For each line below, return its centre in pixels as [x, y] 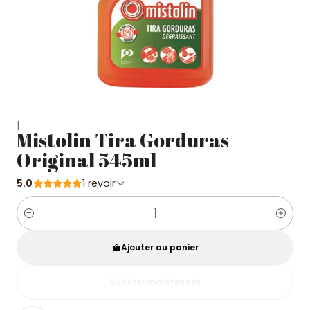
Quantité [39, 221]
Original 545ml [86, 160]
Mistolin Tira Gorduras [123, 140]
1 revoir [102, 183]
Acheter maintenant [155, 282]
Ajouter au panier [159, 247]
